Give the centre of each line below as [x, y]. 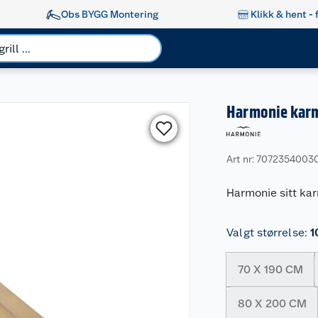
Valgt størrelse [265, 232]
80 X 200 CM [273, 303]
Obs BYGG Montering [109, 14]
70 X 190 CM [271, 269]
